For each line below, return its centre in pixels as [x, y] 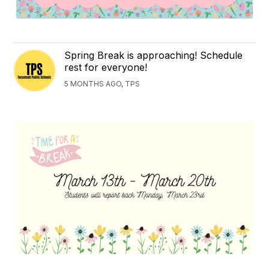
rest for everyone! [106, 67]
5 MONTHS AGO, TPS [102, 83]
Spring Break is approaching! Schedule [154, 55]
